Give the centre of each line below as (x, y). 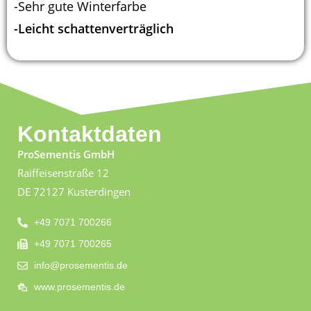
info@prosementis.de (81, 265)
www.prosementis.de (79, 287)
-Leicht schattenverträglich (94, 28)
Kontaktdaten (90, 134)
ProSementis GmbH (66, 154)
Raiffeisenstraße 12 (63, 173)
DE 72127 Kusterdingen (74, 192)
